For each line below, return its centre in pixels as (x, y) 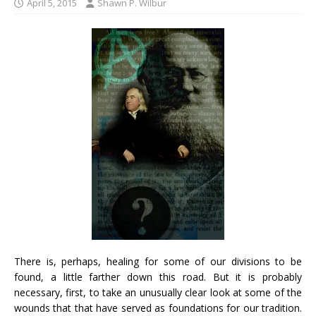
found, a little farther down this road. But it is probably (158, 277)
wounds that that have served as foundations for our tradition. (158, 308)
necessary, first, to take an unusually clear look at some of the (158, 292)
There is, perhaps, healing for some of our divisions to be (158, 261)
